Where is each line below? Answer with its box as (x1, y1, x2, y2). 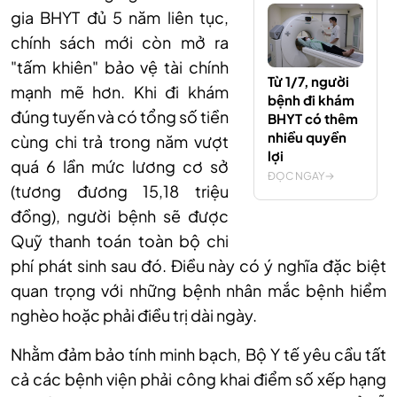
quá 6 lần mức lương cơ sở (11, 156, 229, 177)
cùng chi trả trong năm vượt (11, 131, 229, 152)
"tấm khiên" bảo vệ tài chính (11, 57, 229, 78)
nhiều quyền (268, 128, 346, 146)
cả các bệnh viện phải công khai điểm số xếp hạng (11, 369, 386, 390)
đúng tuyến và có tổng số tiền (11, 106, 229, 128)
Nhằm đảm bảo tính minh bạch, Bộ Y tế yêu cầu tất (11, 344, 386, 365)
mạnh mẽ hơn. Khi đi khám (11, 82, 229, 103)
